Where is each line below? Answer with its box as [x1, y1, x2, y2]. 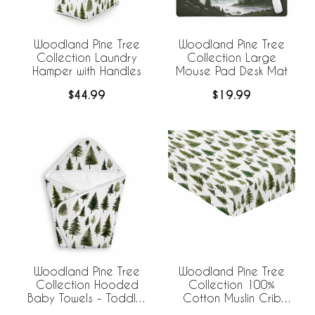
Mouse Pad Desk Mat [176, 64, 288, 78]
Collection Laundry [37, 51, 137, 65]
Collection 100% [188, 277, 275, 291]
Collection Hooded [35, 277, 139, 291]
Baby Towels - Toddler [27, 290, 146, 304]
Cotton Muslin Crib [182, 290, 281, 304]
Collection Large [187, 51, 276, 65]
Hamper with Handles [32, 64, 141, 78]
